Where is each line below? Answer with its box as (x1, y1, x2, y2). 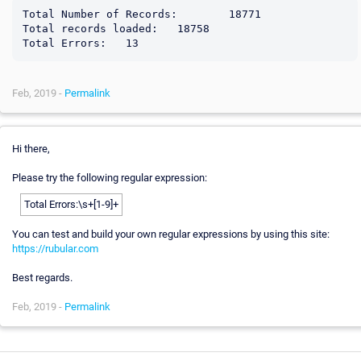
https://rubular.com (11, 242, 98, 255)
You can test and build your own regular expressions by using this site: (11, 227, 330, 240)
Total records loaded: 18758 (22, 22, 158, 35)
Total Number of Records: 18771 (22, 7, 177, 20)
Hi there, (11, 142, 50, 155)
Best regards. (11, 271, 73, 284)
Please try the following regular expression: (11, 171, 207, 184)
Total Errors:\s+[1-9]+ (23, 197, 118, 210)
